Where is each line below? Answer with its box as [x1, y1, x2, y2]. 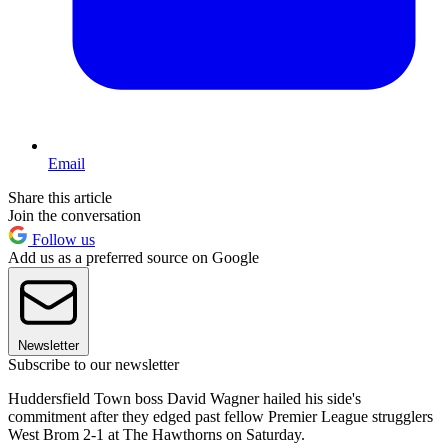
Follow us [28, 231, 95, 249]
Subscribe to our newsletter [8, 356, 179, 374]
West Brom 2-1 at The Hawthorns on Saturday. [8, 426, 305, 444]
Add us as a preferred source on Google [8, 249, 259, 267]
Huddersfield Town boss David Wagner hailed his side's [8, 390, 361, 408]
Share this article [8, 189, 112, 207]
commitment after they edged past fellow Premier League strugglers [8, 408, 433, 426]
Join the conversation [8, 207, 141, 225]
